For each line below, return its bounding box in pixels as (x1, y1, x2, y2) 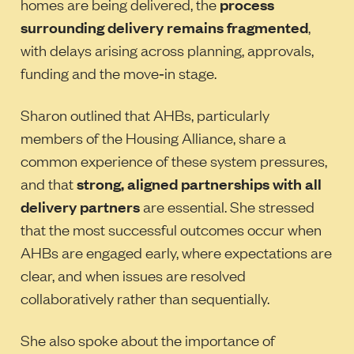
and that (20, 172, 77, 194)
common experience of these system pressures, (20, 149, 327, 171)
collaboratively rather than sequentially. (20, 287, 269, 308)
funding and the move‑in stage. (20, 62, 217, 83)
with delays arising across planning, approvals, (20, 39, 314, 60)
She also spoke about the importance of (20, 329, 275, 350)
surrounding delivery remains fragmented (20, 16, 308, 37)
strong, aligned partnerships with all (76, 172, 322, 194)
